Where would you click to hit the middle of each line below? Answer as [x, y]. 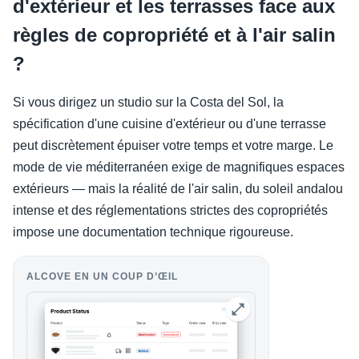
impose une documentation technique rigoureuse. [153, 232]
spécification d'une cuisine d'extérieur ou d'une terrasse [169, 124]
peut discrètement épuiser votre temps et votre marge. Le [173, 146]
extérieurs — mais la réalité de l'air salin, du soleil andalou [178, 189]
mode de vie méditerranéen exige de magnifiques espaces [179, 167]
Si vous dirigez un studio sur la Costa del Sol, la [148, 103]
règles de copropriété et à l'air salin [174, 35]
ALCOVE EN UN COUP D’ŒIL [102, 277]
